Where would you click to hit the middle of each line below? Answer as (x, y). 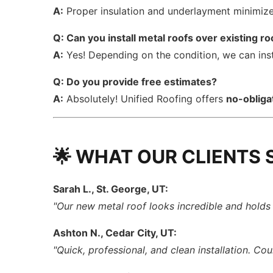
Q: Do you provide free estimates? (135, 82)
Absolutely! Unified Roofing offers (145, 99)
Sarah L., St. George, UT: (111, 189)
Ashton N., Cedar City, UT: (115, 233)
